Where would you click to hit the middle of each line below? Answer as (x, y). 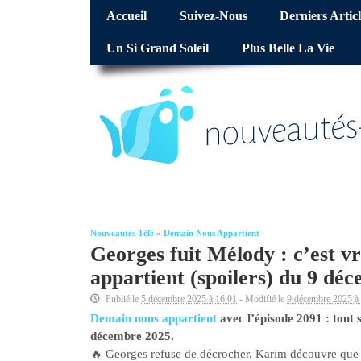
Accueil (127, 17)
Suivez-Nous (213, 17)
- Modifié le (262, 299)
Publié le (122, 299)
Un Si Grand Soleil (158, 49)
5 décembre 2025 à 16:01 (189, 299)
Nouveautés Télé (122, 234)
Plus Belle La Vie (288, 49)
